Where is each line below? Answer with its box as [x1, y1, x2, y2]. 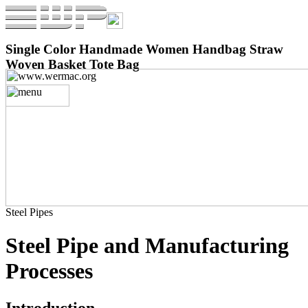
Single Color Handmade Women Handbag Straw [5, 41, 283, 56]
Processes [5, 258, 93, 284]
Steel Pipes [5, 206, 53, 218]
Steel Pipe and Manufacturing [5, 233, 289, 258]
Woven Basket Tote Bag [5, 56, 140, 71]
